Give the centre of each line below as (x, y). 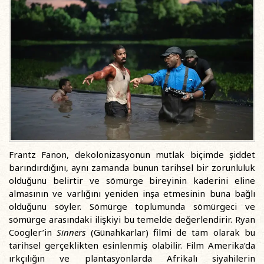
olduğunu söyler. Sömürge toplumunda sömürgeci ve (132, 206)
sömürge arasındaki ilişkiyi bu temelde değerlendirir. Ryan (132, 219)
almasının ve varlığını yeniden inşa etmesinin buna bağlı (132, 193)
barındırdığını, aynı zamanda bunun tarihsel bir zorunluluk (132, 167)
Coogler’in (33, 232)
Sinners (74, 232)
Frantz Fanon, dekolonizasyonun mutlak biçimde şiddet (132, 154)
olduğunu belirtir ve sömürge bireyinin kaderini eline (132, 180)
